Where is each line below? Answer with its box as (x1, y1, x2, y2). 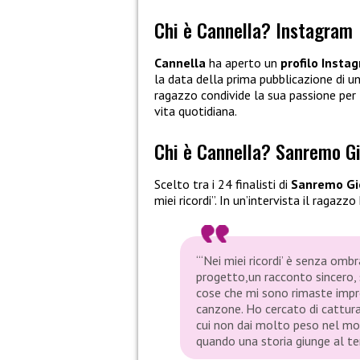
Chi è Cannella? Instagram (154, 14, 353, 44)
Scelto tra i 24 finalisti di (154, 175, 291, 192)
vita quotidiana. (154, 102, 237, 119)
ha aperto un (206, 54, 277, 71)
